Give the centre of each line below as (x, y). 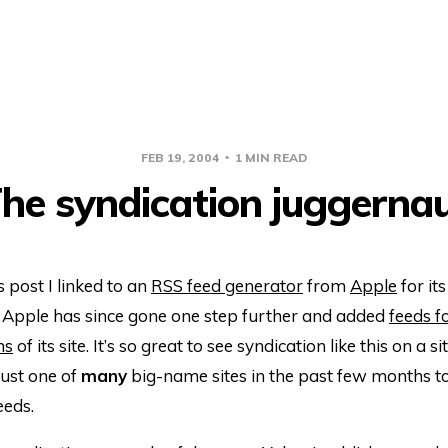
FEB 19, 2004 (181, 157)
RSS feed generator (227, 285)
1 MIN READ (269, 157)
